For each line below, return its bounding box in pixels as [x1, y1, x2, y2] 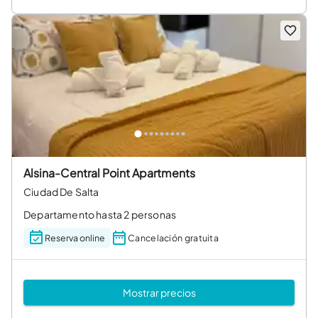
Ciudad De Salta [23, 185, 99, 198]
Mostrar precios [122, 285, 196, 299]
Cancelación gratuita [128, 231, 219, 243]
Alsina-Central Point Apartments [23, 165, 195, 180]
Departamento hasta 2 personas [23, 207, 177, 221]
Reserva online [45, 231, 105, 243]
